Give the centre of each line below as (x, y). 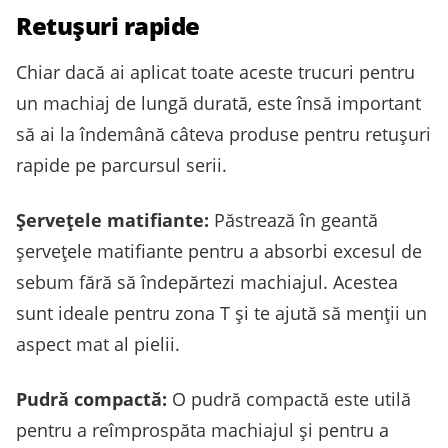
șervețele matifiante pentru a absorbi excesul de (219, 250)
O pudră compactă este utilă (289, 398)
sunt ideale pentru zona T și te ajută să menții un (221, 312)
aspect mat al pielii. (98, 343)
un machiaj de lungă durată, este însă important (218, 102)
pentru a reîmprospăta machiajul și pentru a (202, 429)
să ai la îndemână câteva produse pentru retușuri (223, 133)
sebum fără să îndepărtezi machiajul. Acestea (207, 281)
